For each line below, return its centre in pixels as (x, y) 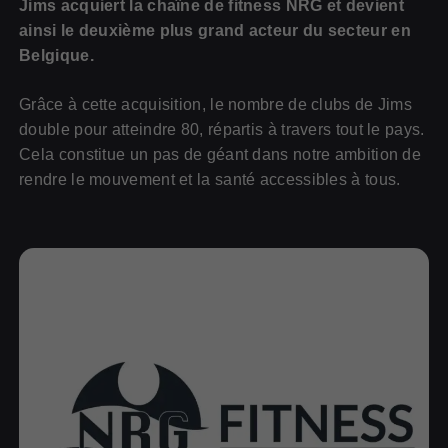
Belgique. (56, 56)
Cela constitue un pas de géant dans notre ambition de (220, 155)
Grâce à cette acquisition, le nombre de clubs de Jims (216, 105)
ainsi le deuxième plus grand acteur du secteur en (215, 31)
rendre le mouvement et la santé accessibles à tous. (210, 180)
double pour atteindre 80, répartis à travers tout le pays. (222, 130)
